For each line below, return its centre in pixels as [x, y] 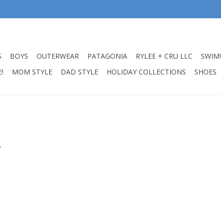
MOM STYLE [32, 72]
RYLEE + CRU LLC [164, 56]
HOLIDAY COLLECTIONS [146, 72]
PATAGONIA [107, 56]
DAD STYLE [79, 72]
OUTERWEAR [58, 56]
